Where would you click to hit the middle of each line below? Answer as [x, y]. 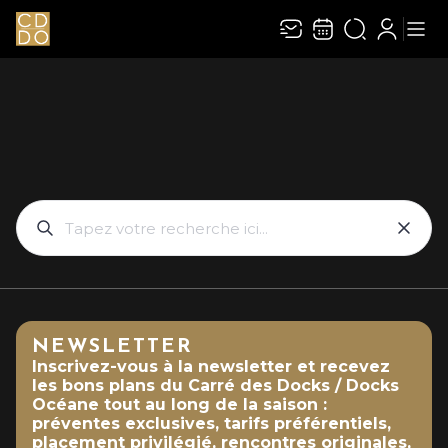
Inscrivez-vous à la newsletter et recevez [211, 366]
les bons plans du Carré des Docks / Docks [215, 385]
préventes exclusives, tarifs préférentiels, [211, 423]
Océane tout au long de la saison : [179, 404]
